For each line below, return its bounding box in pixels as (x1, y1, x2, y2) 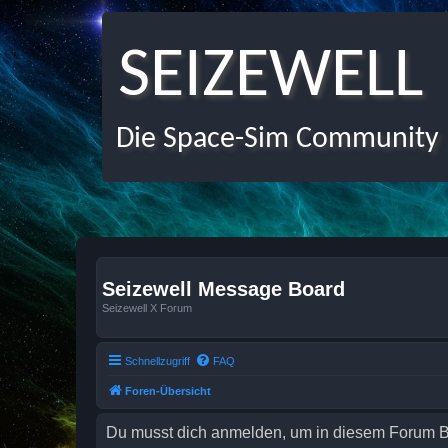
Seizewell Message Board (102, 278, 345, 300)
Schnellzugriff (125, 354, 190, 367)
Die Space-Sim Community (102, 124, 439, 155)
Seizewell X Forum (102, 302, 192, 314)
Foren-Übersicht (125, 384, 211, 397)
